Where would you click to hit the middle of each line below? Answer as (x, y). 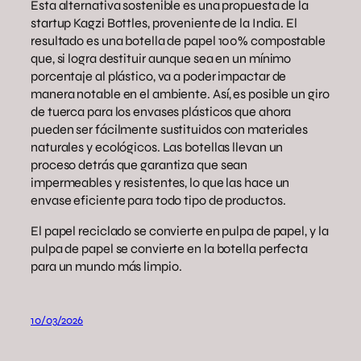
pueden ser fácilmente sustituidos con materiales (170, 129)
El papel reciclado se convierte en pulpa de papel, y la (180, 231)
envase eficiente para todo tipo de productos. (158, 200)
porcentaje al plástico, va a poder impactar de (159, 76)
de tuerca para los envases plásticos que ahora (161, 111)
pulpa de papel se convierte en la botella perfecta (169, 249)
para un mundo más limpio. (106, 267)
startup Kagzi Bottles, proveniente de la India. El (164, 23)
